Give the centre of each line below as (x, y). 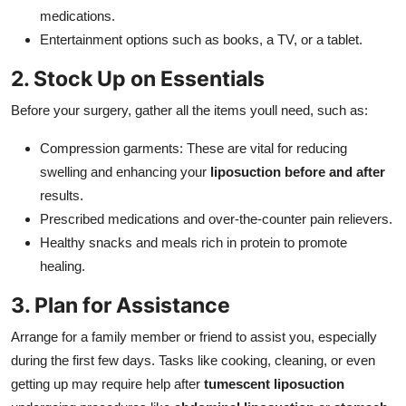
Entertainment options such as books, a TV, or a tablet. (201, 39)
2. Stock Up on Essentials (138, 78)
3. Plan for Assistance (121, 304)
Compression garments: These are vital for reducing (193, 148)
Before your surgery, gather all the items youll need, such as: (189, 110)
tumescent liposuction (274, 383)
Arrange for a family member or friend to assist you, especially (194, 336)
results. (62, 195)
